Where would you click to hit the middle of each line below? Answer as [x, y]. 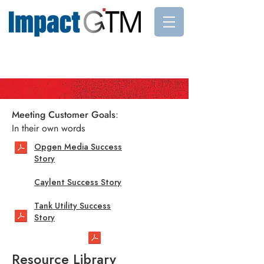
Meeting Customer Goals [64, 115]
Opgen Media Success [78, 147]
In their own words [48, 128]
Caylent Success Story [78, 182]
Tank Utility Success [72, 206]
